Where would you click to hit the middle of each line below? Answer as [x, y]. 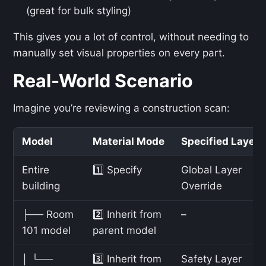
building [41, 186]
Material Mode [129, 142]
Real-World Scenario [103, 81]
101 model [46, 231]
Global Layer [211, 170]
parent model [124, 231]
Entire [36, 170]
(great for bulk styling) [79, 11]
